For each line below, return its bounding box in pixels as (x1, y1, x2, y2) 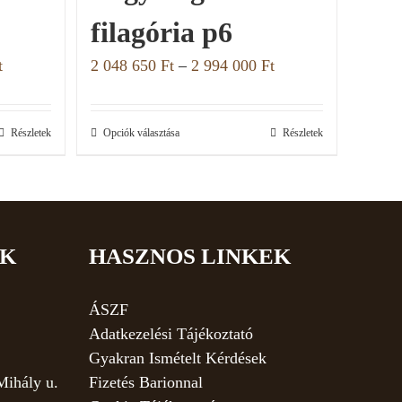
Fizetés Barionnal (88, 372, 203, 391)
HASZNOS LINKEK (88, 243, 291, 268)
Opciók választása (103, 126, 179, 139)
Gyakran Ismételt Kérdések (88, 348, 267, 367)
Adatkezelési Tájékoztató (88, 324, 253, 343)
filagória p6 (91, 15, 232, 48)
